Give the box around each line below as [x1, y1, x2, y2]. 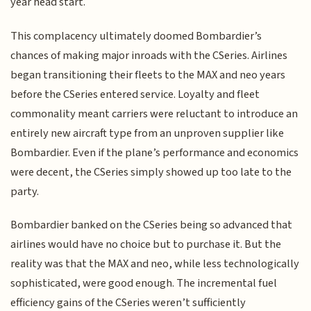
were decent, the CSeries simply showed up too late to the [10, 163, 292, 180]
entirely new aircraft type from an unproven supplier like [10, 124, 285, 142]
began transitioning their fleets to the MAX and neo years [10, 66, 286, 83]
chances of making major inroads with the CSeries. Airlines [10, 47, 288, 64]
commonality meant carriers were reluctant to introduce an [10, 105, 299, 122]
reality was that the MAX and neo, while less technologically [10, 255, 300, 273]
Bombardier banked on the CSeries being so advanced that [10, 217, 293, 234]
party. [10, 183, 40, 200]
